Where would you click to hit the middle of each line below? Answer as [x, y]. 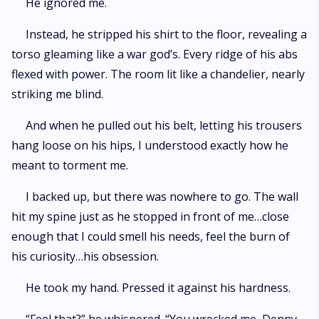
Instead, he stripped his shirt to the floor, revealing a [166, 34]
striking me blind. [57, 94]
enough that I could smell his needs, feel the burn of [151, 236]
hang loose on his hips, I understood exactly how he [150, 145]
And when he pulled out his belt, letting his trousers [164, 125]
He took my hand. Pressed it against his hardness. [158, 288]
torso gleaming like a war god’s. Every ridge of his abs [155, 54]
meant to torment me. [70, 165]
